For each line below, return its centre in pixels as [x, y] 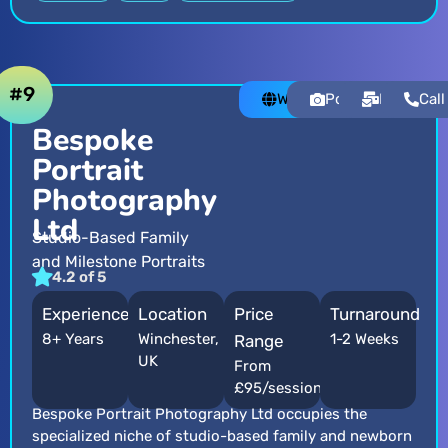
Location [172, 314]
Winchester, [178, 339]
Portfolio [357, 99]
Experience [86, 314]
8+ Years [73, 339]
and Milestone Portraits [118, 262]
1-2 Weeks [364, 339]
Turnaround [375, 314]
